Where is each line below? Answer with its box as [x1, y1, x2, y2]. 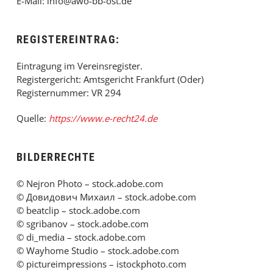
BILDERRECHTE [16, 151, 96, 163]
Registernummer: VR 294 [16, 87, 121, 99]
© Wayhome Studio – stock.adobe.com [16, 244, 179, 257]
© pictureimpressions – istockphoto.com [16, 258, 186, 270]
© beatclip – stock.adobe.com [16, 204, 140, 216]
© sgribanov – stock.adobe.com [16, 218, 149, 230]
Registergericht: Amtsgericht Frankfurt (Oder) [16, 73, 204, 85]
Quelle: [16, 112, 49, 124]
